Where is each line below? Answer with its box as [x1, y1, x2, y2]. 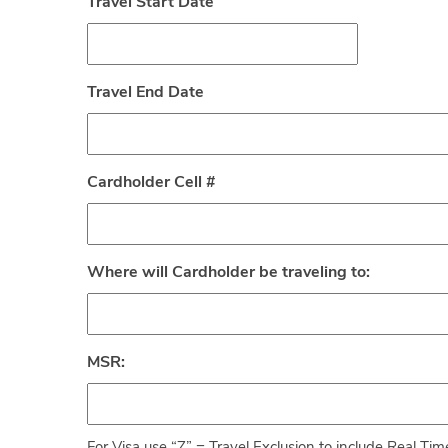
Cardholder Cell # [87, 174, 216, 191]
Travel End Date [87, 84, 204, 101]
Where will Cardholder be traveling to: [87, 264, 370, 281]
